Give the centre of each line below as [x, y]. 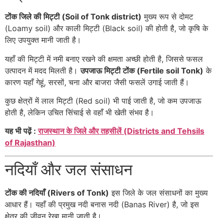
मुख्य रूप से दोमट [167, 17]
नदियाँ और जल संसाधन [69, 169]
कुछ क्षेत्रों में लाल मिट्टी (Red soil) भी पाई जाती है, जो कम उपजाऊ [103, 100]
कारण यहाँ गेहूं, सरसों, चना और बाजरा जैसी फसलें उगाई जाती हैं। [97, 82]
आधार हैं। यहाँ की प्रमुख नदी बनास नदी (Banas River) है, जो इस [102, 204]
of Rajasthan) [30, 143]
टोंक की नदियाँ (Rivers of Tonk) [57, 192]
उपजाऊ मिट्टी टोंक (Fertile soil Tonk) [142, 70]
